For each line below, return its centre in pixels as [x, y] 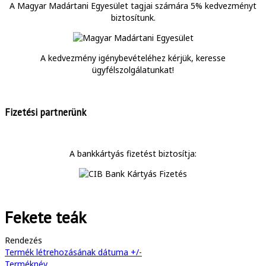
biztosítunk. [133, 18]
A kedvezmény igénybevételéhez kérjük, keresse [133, 58]
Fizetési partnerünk [45, 112]
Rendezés [23, 240]
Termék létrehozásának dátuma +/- [73, 252]
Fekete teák [45, 217]
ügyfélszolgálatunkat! [133, 70]
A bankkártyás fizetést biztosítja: [133, 153]
